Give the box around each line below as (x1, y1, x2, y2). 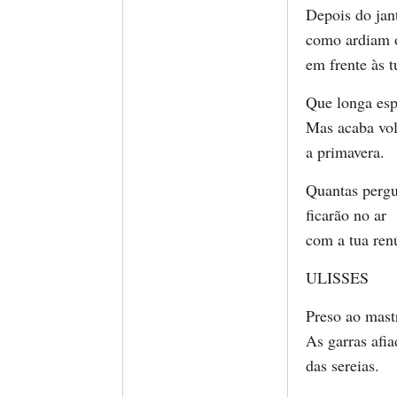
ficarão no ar (306, 204, 386, 225)
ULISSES (306, 267, 369, 288)
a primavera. (306, 141, 385, 162)
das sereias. (306, 354, 379, 376)
